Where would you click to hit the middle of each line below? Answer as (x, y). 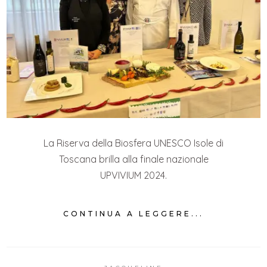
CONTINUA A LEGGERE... (133, 213)
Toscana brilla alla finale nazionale (133, 159)
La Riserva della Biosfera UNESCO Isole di (133, 143)
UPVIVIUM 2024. (133, 176)
